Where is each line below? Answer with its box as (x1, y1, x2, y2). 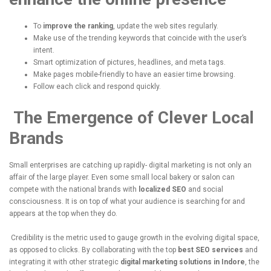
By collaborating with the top (82, 245, 178, 254)
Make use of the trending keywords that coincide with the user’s (33, 33, 247, 42)
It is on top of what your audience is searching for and (65, 197, 245, 206)
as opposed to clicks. (9, 245, 80, 254)
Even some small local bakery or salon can (91, 172, 235, 181)
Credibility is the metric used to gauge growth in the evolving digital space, (11, 233, 260, 242)
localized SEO (139, 184, 186, 194)
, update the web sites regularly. (113, 21, 218, 30)
